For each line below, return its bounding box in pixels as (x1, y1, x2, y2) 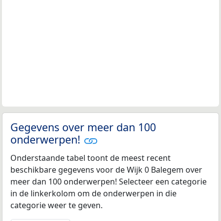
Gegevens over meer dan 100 (10, 120, 156, 135)
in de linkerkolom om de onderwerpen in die (10, 188, 177, 199)
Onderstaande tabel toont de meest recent (10, 152, 171, 164)
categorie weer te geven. (10, 200, 103, 211)
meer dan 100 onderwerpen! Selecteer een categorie (10, 176, 207, 187)
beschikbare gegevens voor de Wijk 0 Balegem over (10, 164, 202, 176)
